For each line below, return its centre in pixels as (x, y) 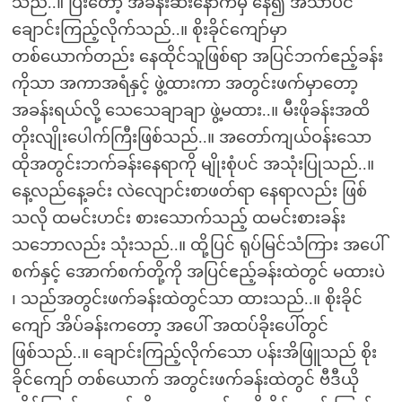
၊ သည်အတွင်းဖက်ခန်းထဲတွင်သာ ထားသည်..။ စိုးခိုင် (187, 299)
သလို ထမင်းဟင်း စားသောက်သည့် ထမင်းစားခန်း (178, 218)
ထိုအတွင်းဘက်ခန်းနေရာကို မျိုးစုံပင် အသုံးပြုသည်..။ (192, 164)
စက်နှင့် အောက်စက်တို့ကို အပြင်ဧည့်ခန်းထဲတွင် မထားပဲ (198, 272)
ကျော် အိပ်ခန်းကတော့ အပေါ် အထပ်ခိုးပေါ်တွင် (170, 326)
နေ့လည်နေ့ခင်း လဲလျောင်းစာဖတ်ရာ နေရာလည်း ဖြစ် (189, 191)
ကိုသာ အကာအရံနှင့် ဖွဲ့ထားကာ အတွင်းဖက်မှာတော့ (184, 83)
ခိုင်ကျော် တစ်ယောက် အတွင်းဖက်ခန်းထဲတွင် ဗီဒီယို (185, 380)
